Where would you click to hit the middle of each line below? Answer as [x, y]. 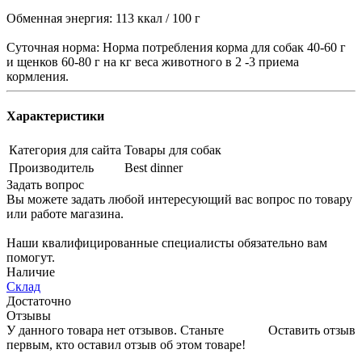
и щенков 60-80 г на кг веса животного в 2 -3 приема [153, 61]
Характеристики [55, 116]
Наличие [31, 272]
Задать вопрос [45, 185]
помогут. [31, 258]
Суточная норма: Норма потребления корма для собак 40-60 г [176, 47]
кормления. [38, 76]
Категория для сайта [65, 150]
